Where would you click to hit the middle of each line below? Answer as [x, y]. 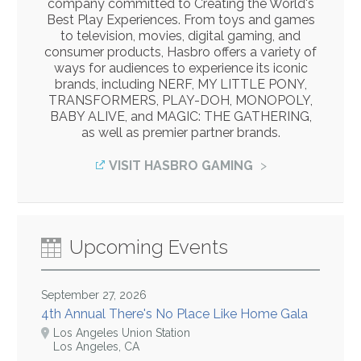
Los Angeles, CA [97, 347]
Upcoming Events [149, 247]
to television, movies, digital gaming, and [180, 35]
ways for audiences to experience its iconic [180, 68]
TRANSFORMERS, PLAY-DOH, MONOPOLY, [180, 100]
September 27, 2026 [94, 295]
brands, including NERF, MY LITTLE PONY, [180, 84]
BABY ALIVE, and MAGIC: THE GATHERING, [180, 116]
